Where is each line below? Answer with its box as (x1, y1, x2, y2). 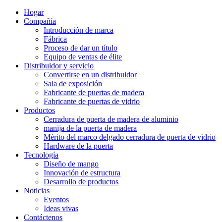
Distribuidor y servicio (24, 61, 94, 70)
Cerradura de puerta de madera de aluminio (44, 115, 178, 123)
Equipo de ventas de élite (44, 53, 122, 61)
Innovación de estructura (44, 168, 120, 177)
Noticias (24, 186, 50, 195)
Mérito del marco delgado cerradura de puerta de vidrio (44, 133, 216, 141)
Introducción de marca (44, 26, 113, 34)
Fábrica (44, 35, 67, 43)
